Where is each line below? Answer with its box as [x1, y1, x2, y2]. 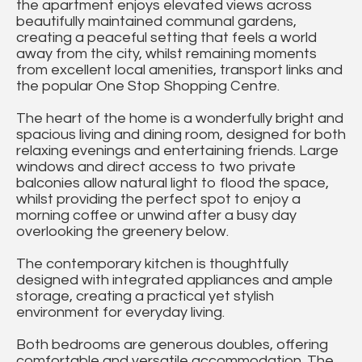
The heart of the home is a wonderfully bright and [16, 111, 343, 127]
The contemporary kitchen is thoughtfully [16, 256, 288, 272]
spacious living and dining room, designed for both [16, 127, 346, 143]
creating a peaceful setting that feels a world [16, 30, 317, 46]
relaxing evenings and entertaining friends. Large [16, 143, 339, 159]
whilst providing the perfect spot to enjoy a [16, 192, 301, 208]
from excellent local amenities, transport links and [16, 62, 343, 78]
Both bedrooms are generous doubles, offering [16, 337, 328, 353]
